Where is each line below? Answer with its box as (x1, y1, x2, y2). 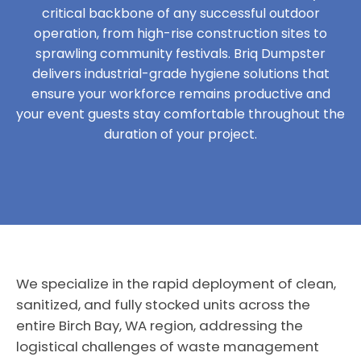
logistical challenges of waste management (16, 337, 319, 356)
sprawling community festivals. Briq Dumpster (35, 44, 326, 63)
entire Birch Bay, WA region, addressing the (16, 316, 303, 335)
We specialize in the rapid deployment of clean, (16, 274, 336, 293)
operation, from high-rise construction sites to (34, 24, 327, 43)
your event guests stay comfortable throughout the (16, 105, 345, 123)
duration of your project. (104, 125, 257, 143)
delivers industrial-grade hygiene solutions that (31, 64, 330, 83)
